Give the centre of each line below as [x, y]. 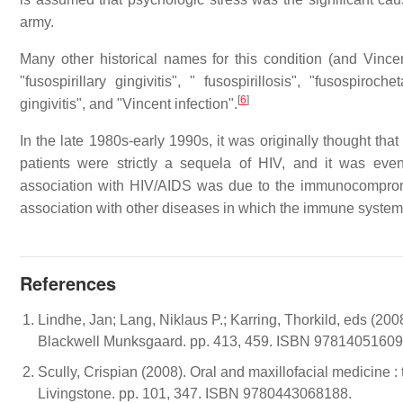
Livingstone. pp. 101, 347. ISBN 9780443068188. [197, 394]
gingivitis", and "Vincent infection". [129, 104]
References [68, 283]
